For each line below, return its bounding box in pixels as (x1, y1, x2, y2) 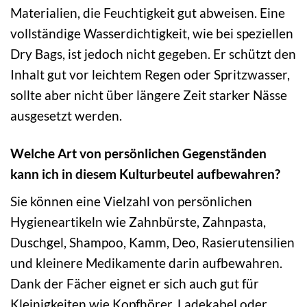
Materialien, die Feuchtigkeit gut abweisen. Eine (10, 5, 285, 21)
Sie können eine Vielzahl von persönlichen (10, 193, 252, 209)
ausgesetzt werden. (10, 108, 122, 124)
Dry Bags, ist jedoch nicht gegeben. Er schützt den (10, 46, 296, 62)
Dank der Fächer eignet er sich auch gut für (10, 275, 259, 291)
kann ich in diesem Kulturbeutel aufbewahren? (10, 166, 280, 182)
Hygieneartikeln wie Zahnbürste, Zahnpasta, (10, 213, 266, 230)
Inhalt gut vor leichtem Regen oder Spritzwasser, (10, 66, 290, 83)
